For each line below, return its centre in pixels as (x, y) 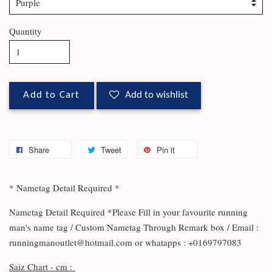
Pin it (166, 150)
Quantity (25, 31)
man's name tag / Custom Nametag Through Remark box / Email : (134, 227)
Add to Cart (52, 95)
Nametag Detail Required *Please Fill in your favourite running (128, 212)
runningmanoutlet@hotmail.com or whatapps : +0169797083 (125, 242)
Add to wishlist (157, 95)
